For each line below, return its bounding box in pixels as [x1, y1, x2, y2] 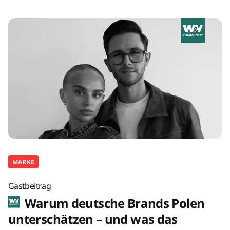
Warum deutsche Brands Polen [22, 194, 205, 212]
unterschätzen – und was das [8, 210, 178, 227]
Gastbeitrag [8, 180, 51, 191]
